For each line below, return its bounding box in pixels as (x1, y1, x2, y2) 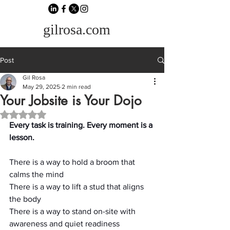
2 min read (62, 83, 91, 90)
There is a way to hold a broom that (9, 158, 137, 166)
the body (9, 195, 41, 203)
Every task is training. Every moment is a (9, 121, 155, 129)
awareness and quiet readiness (9, 219, 120, 228)
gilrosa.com (43, 22, 110, 37)
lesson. (9, 133, 34, 142)
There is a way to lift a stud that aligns (9, 182, 146, 191)
